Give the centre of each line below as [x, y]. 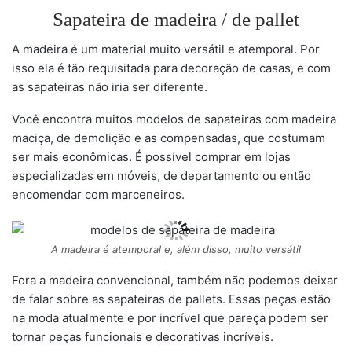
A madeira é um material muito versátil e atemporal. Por [166, 49]
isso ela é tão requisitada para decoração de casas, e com [171, 68]
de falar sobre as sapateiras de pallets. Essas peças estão [171, 299]
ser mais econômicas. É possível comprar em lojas [151, 157]
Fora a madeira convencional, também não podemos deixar [175, 280]
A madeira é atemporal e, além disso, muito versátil [176, 249]
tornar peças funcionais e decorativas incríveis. [143, 337]
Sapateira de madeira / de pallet [176, 20]
